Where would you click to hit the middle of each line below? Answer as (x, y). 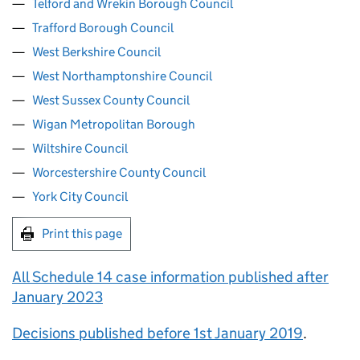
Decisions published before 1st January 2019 (157, 333)
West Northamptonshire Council (122, 76)
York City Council (80, 196)
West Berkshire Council (96, 52)
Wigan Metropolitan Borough (114, 124)
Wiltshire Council (80, 148)
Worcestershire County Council (119, 172)
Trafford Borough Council (103, 28)
